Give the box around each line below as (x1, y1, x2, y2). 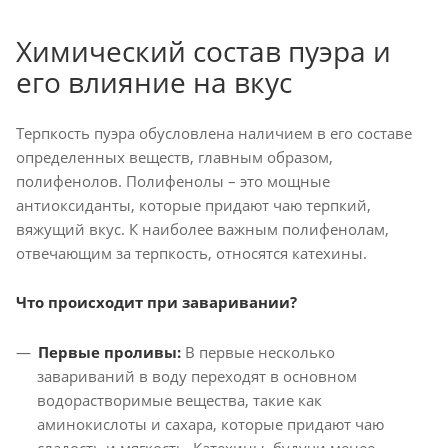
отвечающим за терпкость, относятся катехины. (16, 243, 367, 264)
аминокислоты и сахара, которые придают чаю (37, 414, 384, 434)
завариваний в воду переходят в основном (37, 366, 357, 386)
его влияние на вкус (16, 63, 292, 102)
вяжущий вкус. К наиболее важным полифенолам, (16, 219, 389, 240)
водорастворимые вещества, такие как (37, 390, 322, 410)
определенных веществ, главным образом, (16, 147, 333, 168)
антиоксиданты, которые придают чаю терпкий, (16, 195, 371, 216)
